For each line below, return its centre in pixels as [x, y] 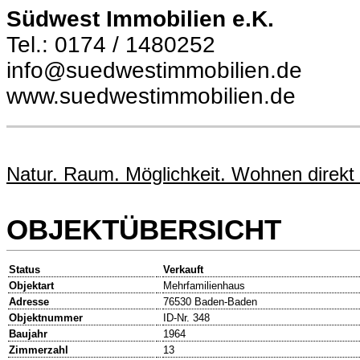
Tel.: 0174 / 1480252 [111, 45]
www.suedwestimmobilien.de [151, 96]
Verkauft [183, 270]
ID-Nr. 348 [186, 318]
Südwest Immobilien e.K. [140, 19]
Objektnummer [46, 318]
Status [25, 270]
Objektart [31, 286]
